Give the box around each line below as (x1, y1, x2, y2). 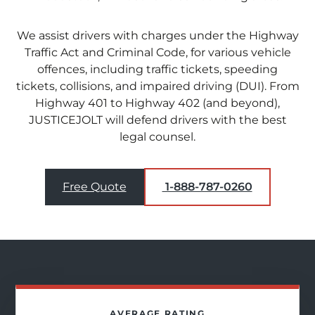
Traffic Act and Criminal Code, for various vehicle (24, 45, 291, 59)
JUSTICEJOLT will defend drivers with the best (28, 112, 287, 127)
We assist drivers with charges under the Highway (16, 28, 299, 42)
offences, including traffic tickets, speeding (37, 62, 278, 76)
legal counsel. (120, 129, 195, 143)
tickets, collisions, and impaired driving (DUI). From (15, 79, 300, 93)
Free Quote (62, 179, 127, 193)
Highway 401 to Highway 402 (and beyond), (35, 96, 280, 110)
